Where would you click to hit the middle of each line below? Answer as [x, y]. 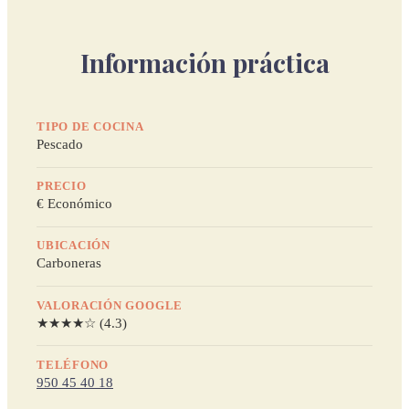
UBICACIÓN [73, 246]
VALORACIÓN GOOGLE [110, 305]
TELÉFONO [73, 365]
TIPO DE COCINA [90, 127]
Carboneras [69, 263]
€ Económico [74, 204]
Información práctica [204, 62]
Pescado [60, 144]
